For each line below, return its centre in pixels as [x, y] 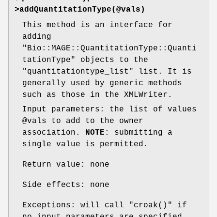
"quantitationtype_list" [78, 71]
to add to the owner [95, 121]
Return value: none [66, 164]
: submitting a [139, 132]
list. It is [163, 71]
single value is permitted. [85, 144]
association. [54, 132]
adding [37, 37]
